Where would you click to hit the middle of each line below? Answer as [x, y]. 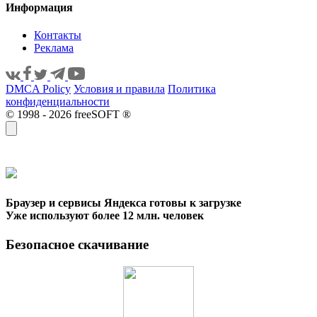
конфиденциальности [58, 102]
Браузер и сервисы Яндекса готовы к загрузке [123, 202]
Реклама [54, 48]
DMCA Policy [38, 89]
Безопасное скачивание [77, 244]
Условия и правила [119, 89]
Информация [39, 8]
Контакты [58, 35]
